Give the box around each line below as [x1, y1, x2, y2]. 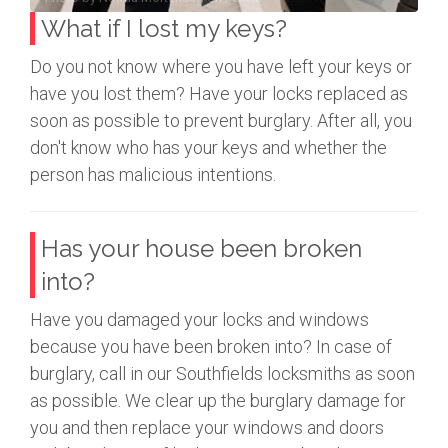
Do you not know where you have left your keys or [30, 56, 412, 78]
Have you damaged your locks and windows [30, 308, 369, 330]
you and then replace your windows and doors [30, 416, 384, 438]
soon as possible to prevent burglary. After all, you [30, 110, 412, 132]
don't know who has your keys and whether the [30, 137, 387, 159]
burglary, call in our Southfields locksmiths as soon [30, 362, 415, 384]
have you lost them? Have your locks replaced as [30, 83, 408, 105]
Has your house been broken [41, 233, 362, 263]
